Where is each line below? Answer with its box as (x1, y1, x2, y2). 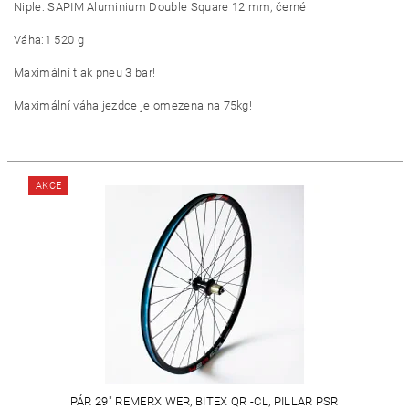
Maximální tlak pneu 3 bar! (14, 66, 156, 79)
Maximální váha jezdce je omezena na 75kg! (14, 99, 253, 112)
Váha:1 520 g (14, 33, 84, 47)
